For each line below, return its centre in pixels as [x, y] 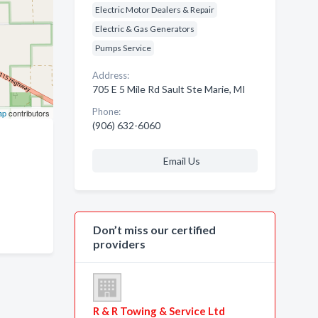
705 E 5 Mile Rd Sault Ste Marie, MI [169, 89]
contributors [28, 113]
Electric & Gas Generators [144, 29]
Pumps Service [123, 48]
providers [119, 244]
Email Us [181, 161]
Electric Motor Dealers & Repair [154, 10]
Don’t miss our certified [154, 230]
